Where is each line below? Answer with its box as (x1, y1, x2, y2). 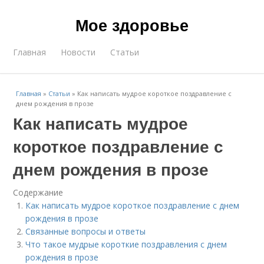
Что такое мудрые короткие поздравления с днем (25, 239, 227, 250)
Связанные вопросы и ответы (25, 226, 146, 237)
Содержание (13, 187, 64, 198)
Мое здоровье (75, 14, 189, 36)
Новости (61, 47, 96, 58)
